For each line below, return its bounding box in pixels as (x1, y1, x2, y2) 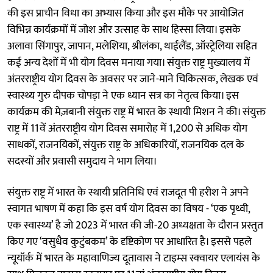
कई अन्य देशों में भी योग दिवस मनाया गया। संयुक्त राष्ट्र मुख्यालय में (7, 53, 250, 72)
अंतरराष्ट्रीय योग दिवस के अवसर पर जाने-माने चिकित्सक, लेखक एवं (7, 69, 258, 88)
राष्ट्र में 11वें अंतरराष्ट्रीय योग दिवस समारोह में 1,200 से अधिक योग (7, 119, 247, 138)
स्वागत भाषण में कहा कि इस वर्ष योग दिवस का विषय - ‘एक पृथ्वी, (7, 199, 250, 218)
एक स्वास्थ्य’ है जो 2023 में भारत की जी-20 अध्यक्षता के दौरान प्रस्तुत (7, 216, 263, 235)
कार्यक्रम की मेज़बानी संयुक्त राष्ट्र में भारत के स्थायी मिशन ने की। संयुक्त (7, 102, 266, 121)
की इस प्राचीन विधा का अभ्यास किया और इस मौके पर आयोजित (7, 4, 244, 23)
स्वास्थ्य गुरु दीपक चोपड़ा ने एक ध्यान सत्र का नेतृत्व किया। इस (7, 86, 239, 105)
